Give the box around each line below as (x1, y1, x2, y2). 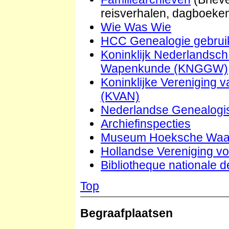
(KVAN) (101, 89, 140, 103)
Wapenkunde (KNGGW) (101, 62, 228, 76)
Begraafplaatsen (80, 207, 173, 220)
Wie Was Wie (101, 20, 171, 34)
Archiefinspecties (101, 117, 191, 131)
